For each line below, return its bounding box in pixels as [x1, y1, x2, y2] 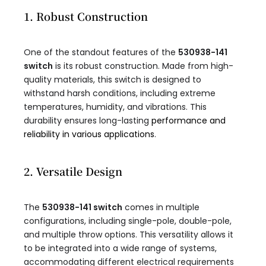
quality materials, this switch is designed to [24, 74, 201, 86]
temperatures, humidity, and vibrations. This [24, 101, 207, 113]
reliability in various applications [24, 128, 154, 141]
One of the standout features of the [24, 46, 178, 59]
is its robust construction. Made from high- [53, 60, 233, 72]
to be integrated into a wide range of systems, [24, 242, 217, 255]
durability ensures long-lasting [24, 115, 151, 127]
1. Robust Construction [24, 8, 148, 24]
